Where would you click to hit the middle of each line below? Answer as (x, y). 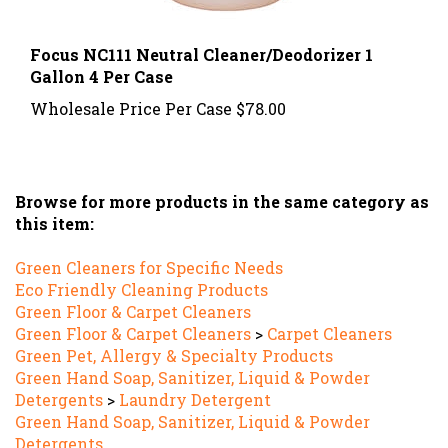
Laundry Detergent (195, 380)
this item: (54, 204)
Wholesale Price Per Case (131, 89)
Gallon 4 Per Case (101, 57)
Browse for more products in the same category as (222, 182)
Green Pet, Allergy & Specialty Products (174, 336)
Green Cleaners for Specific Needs (149, 248)
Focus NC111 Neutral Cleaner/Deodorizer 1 (201, 35)
